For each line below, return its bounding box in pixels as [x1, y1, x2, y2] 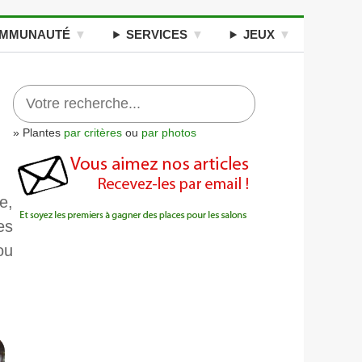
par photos [141, 126, 196, 139]
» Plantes [13, 126, 64, 139]
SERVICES [126, 27, 188, 41]
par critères [64, 126, 122, 139]
